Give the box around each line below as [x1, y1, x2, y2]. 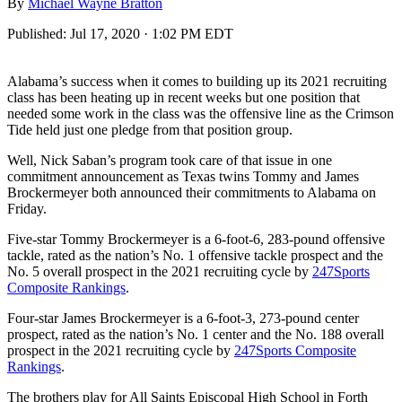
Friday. [7, 200, 47, 216]
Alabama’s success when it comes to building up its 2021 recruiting [7, 73, 387, 89]
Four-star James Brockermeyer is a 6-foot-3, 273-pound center [7, 310, 359, 326]
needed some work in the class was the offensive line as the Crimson [7, 105, 394, 121]
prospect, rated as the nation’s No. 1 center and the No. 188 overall [7, 326, 384, 342]
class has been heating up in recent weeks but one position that [7, 89, 360, 105]
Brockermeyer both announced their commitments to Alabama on [7, 184, 376, 200]
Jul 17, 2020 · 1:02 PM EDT [70, 25, 233, 41]
